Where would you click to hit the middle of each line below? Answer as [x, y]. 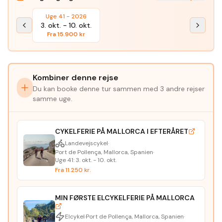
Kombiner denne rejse [76, 78]
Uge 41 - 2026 [66, 16]
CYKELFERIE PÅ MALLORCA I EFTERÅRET [122, 131]
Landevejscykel [86, 143]
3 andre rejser [183, 89]
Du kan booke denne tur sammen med [97, 89]
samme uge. [53, 99]
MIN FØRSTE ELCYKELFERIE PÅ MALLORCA [125, 198]
